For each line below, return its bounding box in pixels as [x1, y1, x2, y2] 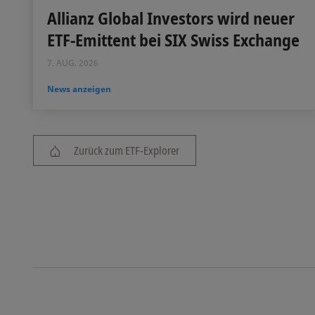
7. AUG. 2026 [47, 56, 98, 69]
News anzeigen [47, 82, 111, 95]
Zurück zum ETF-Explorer [74, 142, 179, 157]
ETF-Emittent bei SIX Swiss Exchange [47, 27, 300, 51]
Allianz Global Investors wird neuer [47, 6, 295, 30]
